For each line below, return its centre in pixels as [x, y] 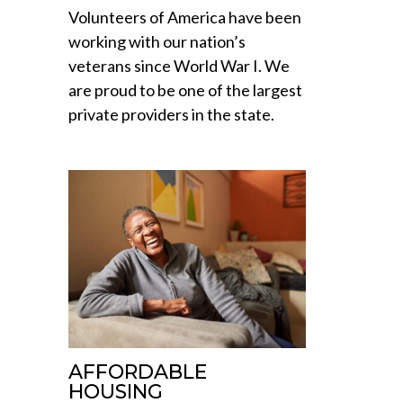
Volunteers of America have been [185, 18]
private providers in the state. [173, 115]
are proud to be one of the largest [185, 90]
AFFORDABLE [138, 372]
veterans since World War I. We [179, 66]
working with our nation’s [157, 42]
